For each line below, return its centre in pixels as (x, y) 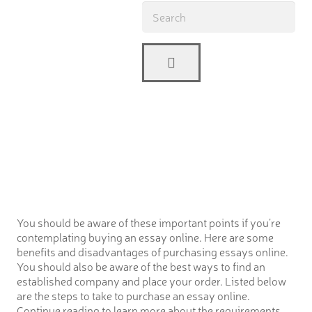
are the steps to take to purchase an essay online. (133, 296)
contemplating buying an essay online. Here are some (145, 237)
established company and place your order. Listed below (151, 281)
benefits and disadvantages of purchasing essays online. (153, 252)
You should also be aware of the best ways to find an (141, 266)
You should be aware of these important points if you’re (149, 223)
